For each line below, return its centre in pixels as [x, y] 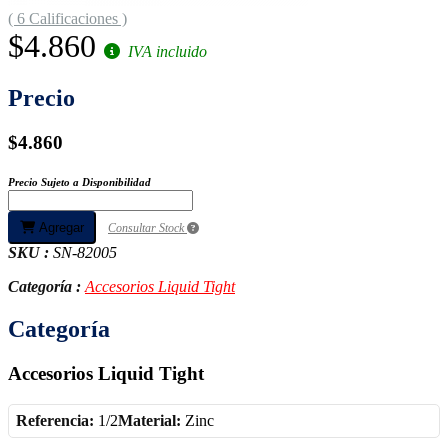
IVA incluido [165, 51]
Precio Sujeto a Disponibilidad [79, 182]
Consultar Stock [147, 228]
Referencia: [55, 420]
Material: [151, 420]
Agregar [59, 228]
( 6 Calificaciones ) [67, 18]
